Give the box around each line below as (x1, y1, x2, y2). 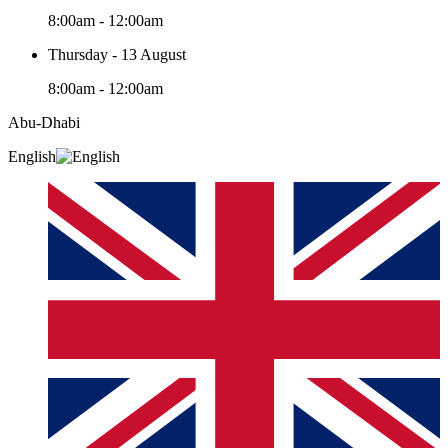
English (8, 147, 56, 165)
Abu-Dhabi (8, 113, 80, 131)
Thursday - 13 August (48, 45, 186, 63)
